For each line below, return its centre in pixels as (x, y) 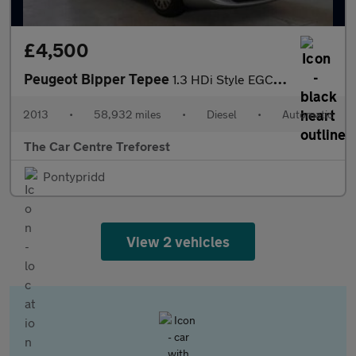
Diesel (222, 114)
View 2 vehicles (178, 242)
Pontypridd (74, 176)
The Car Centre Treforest (97, 146)
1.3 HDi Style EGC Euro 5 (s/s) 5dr (223, 79)
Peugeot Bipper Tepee (98, 79)
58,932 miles (128, 114)
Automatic (308, 114)
